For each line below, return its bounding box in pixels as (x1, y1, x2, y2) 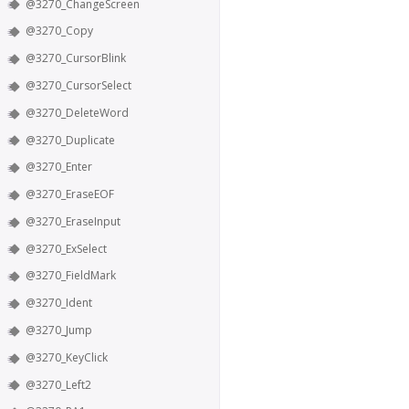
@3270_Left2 (26, 376, 91, 393)
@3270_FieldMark (26, 267, 116, 284)
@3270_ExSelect (26, 240, 107, 257)
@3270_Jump (26, 321, 92, 338)
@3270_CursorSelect (26, 77, 131, 93)
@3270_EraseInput (26, 213, 121, 229)
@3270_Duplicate (26, 131, 115, 148)
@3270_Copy (26, 23, 93, 39)
